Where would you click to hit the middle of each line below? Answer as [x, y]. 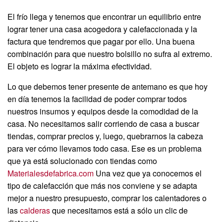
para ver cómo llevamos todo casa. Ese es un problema [105, 148]
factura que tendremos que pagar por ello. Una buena [101, 41]
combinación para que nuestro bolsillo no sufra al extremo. [110, 54]
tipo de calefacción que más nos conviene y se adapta [102, 185]
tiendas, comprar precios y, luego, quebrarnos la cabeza [105, 136]
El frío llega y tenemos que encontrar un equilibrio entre [104, 16]
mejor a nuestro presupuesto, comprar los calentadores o [107, 198]
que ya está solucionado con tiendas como [82, 161]
